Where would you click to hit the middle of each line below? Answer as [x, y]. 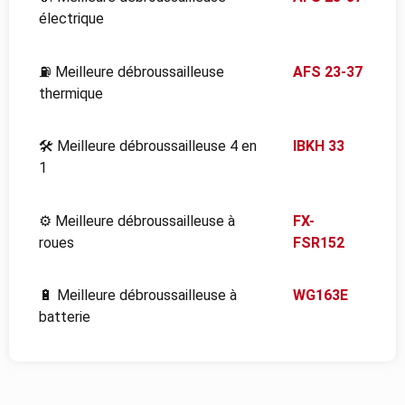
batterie [65, 317]
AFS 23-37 [328, 71]
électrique [71, 19]
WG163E [321, 295]
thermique [71, 93]
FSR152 [319, 242]
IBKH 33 [319, 146]
